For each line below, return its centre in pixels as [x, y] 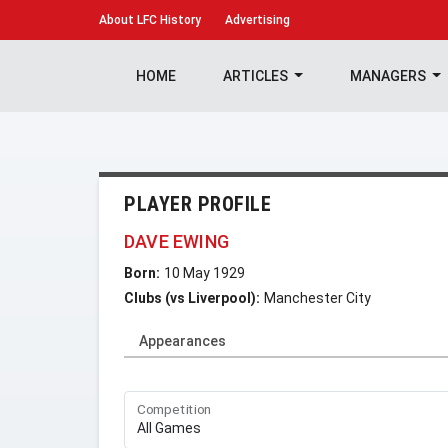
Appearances [182, 341]
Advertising [257, 20]
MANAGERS [389, 76]
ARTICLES [256, 76]
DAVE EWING [176, 241]
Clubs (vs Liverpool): [192, 298]
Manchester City [317, 298]
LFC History [167, 20]
